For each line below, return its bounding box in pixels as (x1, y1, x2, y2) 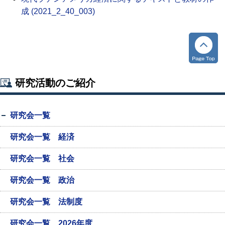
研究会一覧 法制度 (10, 197, 82, 206)
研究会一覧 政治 (10, 176, 74, 185)
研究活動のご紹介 (15, 77, 95, 89)
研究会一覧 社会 (10, 154, 74, 163)
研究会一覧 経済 (10, 133, 74, 142)
